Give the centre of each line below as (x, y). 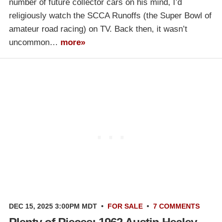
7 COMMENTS (176, 206)
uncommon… (35, 42)
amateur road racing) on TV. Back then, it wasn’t (98, 29)
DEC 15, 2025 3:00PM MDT (53, 206)
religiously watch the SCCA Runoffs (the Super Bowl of (110, 15)
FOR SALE (125, 206)
